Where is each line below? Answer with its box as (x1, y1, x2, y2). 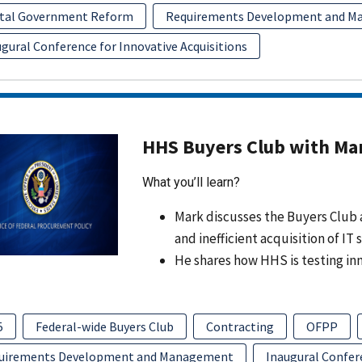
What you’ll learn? (141, 175, 240, 190)
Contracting (205, 318, 274, 335)
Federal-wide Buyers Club (35, 318, 174, 335)
